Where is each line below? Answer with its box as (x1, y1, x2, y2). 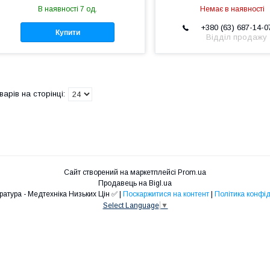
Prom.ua (178, 168, 206, 177)
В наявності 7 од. (38, 5, 98, 14)
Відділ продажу (206, 32, 268, 42)
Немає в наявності (199, 5, 265, 14)
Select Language (102, 201, 159, 210)
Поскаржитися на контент (122, 189, 209, 198)
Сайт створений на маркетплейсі (64, 168, 178, 177)
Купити (55, 28, 80, 37)
